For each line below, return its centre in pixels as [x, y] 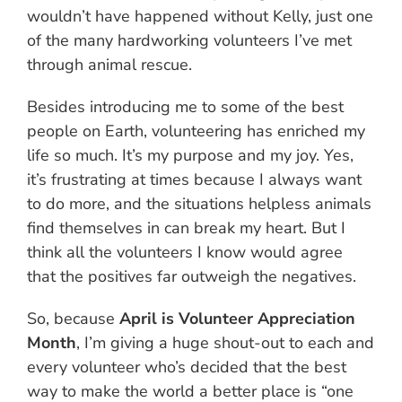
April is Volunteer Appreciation [237, 319]
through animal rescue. [109, 65]
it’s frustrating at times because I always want [194, 180]
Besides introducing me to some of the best [185, 107]
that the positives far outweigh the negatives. [192, 277]
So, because [73, 319]
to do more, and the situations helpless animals [199, 204]
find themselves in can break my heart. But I [186, 228]
